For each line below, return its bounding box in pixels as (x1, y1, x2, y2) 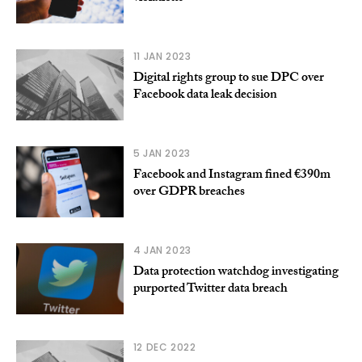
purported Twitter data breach (133, 279, 288, 301)
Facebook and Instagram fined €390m (133, 165, 330, 187)
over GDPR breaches (133, 182, 245, 204)
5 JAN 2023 (133, 146, 191, 161)
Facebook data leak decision (133, 85, 277, 107)
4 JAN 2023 (133, 243, 192, 258)
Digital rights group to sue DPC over (133, 68, 324, 90)
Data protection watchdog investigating (133, 262, 339, 284)
